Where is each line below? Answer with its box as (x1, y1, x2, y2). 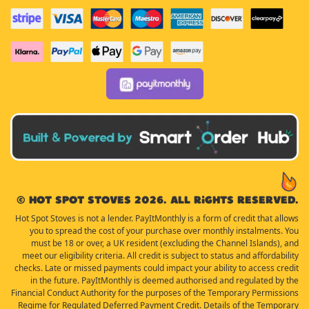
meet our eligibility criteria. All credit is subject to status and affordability (22, 249, 299, 261)
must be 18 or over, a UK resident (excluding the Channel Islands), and (31, 237, 299, 249)
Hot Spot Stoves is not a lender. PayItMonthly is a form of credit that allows (15, 212, 299, 224)
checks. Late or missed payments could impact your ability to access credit (14, 261, 299, 274)
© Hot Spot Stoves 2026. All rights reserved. (17, 192, 299, 206)
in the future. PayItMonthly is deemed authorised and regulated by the (30, 274, 299, 286)
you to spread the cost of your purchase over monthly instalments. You (30, 224, 299, 237)
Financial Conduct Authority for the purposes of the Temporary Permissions (11, 286, 299, 299)
